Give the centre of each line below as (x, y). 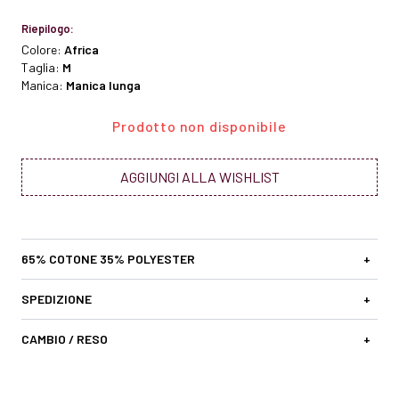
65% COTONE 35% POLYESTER (108, 259)
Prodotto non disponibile (199, 126)
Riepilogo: (48, 29)
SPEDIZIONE (57, 299)
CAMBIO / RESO (65, 339)
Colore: (43, 50)
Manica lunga (103, 85)
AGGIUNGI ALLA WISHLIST (199, 177)
